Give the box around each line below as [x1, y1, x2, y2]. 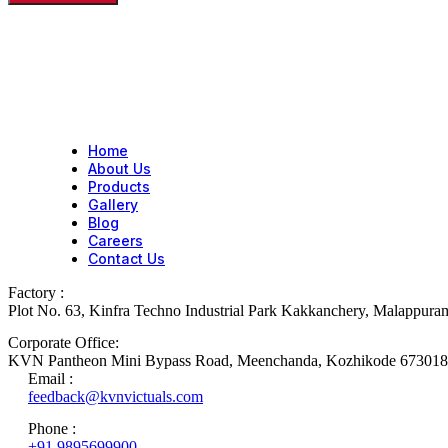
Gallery [88, 195, 138, 213]
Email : [28, 369, 73, 387]
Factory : [8, 283, 64, 301]
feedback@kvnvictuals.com [28, 387, 203, 405]
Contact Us [88, 249, 165, 267]
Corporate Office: [8, 333, 119, 351]
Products [88, 177, 150, 195]
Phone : [28, 419, 76, 437]
